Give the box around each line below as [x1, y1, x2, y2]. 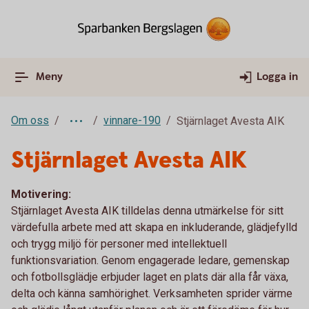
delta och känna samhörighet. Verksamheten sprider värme [11, 287, 292, 300]
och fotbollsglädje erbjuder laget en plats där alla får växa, [11, 270, 288, 283]
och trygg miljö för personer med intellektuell [11, 237, 227, 250]
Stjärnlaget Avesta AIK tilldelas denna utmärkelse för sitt [11, 204, 283, 217]
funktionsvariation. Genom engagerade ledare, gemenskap [11, 254, 290, 267]
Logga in [257, 70, 298, 84]
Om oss [11, 114, 49, 127]
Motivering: [11, 188, 71, 201]
